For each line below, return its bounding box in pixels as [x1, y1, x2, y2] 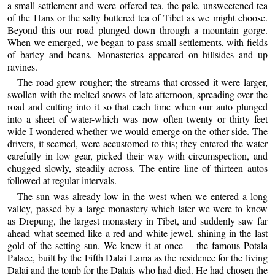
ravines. [7, 60, 38, 73]
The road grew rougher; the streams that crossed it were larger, [17, 76, 268, 89]
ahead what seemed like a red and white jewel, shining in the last [7, 226, 268, 239]
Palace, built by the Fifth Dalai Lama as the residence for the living [7, 250, 268, 264]
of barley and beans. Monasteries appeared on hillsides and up [7, 47, 268, 61]
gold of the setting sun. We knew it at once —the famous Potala [7, 238, 268, 252]
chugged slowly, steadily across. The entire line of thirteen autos [7, 161, 268, 175]
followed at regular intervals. [7, 174, 117, 187]
